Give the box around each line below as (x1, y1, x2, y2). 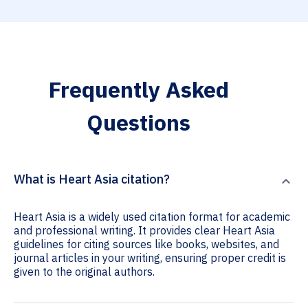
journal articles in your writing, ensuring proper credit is (14, 251, 286, 265)
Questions (87, 108, 190, 137)
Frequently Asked (48, 75, 229, 104)
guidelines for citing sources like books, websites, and (14, 237, 279, 252)
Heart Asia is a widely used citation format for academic (14, 210, 290, 224)
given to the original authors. (14, 265, 155, 279)
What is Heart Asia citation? (14, 171, 170, 188)
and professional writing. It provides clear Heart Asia (14, 223, 275, 238)
